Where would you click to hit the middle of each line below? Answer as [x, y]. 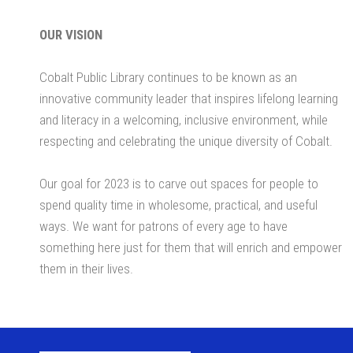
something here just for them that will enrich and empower [191, 248]
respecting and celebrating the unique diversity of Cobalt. [186, 141]
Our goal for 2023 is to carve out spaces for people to [179, 184]
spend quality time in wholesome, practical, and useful [178, 205]
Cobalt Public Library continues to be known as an [168, 78]
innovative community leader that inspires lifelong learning [189, 99]
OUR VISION [71, 35]
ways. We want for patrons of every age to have [163, 227]
